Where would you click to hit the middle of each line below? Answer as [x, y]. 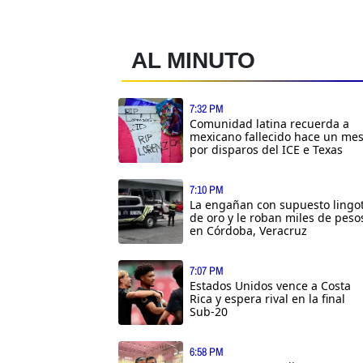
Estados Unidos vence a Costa [270, 285]
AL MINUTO [193, 60]
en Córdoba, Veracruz [248, 230]
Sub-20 [209, 311]
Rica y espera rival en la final [267, 298]
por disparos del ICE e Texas [266, 149]
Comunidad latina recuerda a [269, 123]
